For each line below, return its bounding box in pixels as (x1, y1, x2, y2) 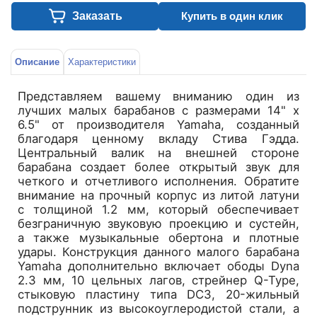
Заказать (71, 10, 122, 22)
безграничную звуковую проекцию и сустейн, (18, 216, 299, 231)
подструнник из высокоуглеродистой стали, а (18, 301, 299, 316)
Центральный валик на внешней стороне (18, 145, 299, 160)
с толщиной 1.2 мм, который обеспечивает (18, 202, 299, 217)
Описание (15, 57, 59, 67)
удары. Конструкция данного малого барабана (18, 244, 299, 259)
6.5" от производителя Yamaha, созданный (18, 117, 299, 132)
